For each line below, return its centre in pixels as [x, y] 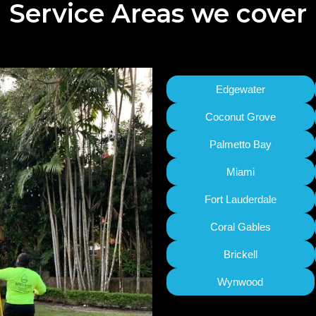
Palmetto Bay [240, 144]
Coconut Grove [240, 116]
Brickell [240, 254]
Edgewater [240, 89]
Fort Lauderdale [240, 199]
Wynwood [241, 281]
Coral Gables [240, 226]
